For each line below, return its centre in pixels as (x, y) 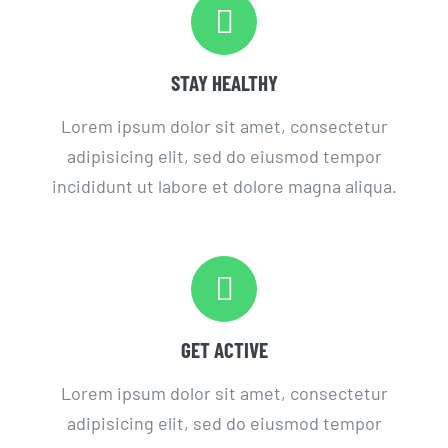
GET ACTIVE (224, 349)
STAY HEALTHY (224, 82)
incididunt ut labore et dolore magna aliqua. (224, 185)
